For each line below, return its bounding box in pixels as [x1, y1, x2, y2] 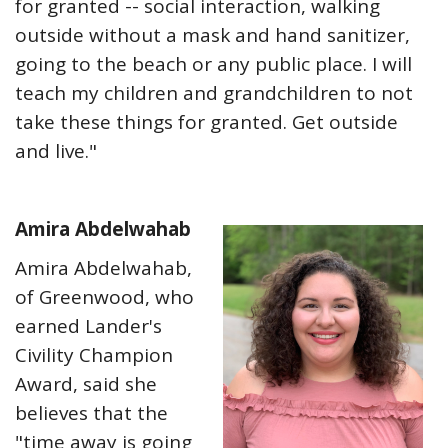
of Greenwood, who [15, 284, 194, 310]
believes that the [15, 400, 168, 426]
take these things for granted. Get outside [15, 109, 398, 135]
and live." [15, 138, 97, 164]
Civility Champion [15, 342, 173, 368]
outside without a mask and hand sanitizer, [15, 22, 410, 48]
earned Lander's [15, 313, 162, 339]
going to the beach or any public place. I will [15, 51, 412, 77]
